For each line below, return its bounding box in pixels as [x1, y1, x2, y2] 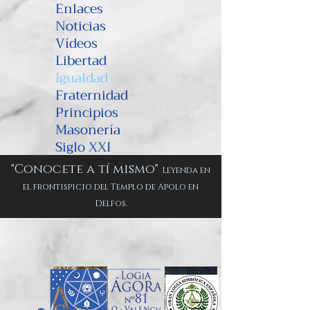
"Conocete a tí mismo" [11, 161, 162, 178]
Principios [55, 101, 118, 124]
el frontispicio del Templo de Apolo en [23, 181, 199, 192]
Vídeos [55, 32, 98, 55]
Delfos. [94, 198, 127, 209]
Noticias [55, 15, 106, 37]
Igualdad [55, 66, 108, 89]
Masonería [55, 118, 120, 141]
